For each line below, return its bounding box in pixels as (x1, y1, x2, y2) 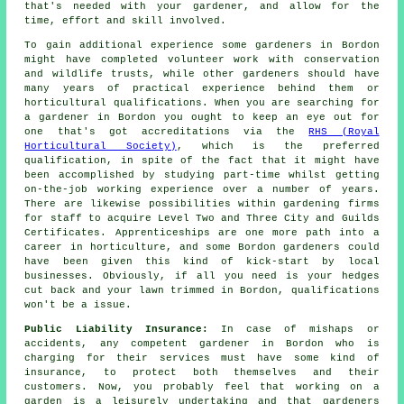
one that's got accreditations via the (24, 125, 309, 137)
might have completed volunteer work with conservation (24, 53, 380, 65)
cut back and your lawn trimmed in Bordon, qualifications (24, 284, 380, 296)
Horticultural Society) (24, 140, 177, 151)
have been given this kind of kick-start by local (24, 255, 380, 267)
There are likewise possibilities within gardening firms (24, 197, 380, 209)
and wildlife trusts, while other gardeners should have (24, 68, 380, 79)
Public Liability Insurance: (24, 323, 221, 335)
